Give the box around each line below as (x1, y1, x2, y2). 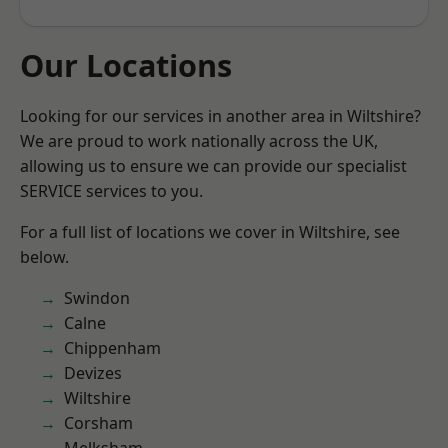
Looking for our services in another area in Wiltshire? (20, 105, 421, 127)
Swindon (64, 287, 130, 309)
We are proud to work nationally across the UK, (20, 130, 378, 152)
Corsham (64, 412, 133, 434)
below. (20, 246, 69, 268)
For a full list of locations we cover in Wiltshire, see (20, 221, 400, 243)
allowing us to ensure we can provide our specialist (20, 155, 407, 177)
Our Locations (20, 44, 232, 86)
